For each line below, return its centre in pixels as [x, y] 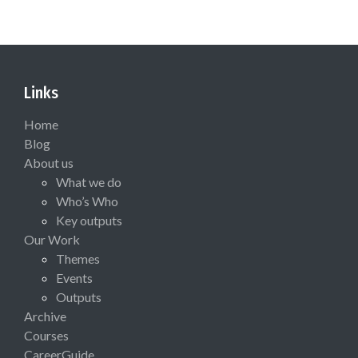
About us [49, 162]
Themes [78, 258]
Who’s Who [87, 201]
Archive [45, 316]
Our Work [52, 239]
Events [74, 277]
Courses [46, 335]
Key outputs [89, 220]
